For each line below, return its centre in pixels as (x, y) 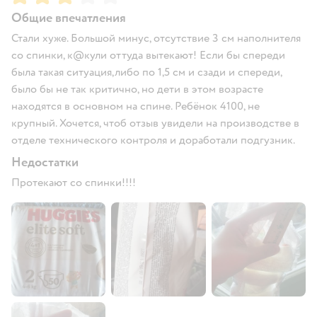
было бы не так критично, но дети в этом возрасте (137, 89)
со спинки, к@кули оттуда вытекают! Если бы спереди (148, 55)
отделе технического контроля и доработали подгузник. (153, 140)
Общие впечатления (69, 18)
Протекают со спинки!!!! (74, 182)
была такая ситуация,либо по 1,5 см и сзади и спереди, (146, 72)
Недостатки (45, 162)
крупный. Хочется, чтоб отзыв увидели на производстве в (155, 123)
